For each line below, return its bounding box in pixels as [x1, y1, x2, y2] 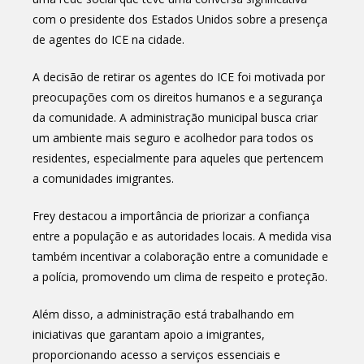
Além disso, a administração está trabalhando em [32, 305, 294, 322]
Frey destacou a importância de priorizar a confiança [32, 207, 310, 223]
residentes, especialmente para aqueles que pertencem [32, 149, 323, 166]
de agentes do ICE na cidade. [32, 31, 184, 47]
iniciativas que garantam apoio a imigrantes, [32, 326, 265, 342]
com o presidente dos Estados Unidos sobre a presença [32, 11, 327, 27]
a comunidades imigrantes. [32, 170, 174, 186]
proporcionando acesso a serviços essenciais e [32, 346, 280, 362]
